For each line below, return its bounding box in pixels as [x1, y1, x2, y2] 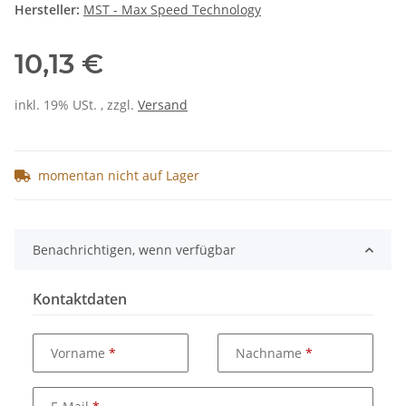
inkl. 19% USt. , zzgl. [14, 96, 138, 114]
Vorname [51, 343, 109, 362]
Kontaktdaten [33, 289, 127, 310]
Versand [138, 96, 188, 114]
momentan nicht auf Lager [38, 167, 199, 185]
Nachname [236, 343, 305, 362]
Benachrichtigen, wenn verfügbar [33, 241, 236, 259]
